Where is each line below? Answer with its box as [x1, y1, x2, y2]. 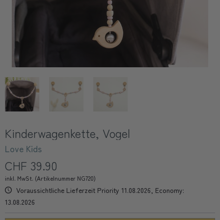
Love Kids [5, 142, 42, 155]
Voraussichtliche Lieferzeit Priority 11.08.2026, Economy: [14, 185, 184, 195]
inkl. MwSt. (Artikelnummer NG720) [5, 174, 96, 182]
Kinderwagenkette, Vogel [5, 124, 130, 141]
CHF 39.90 [5, 157, 57, 174]
